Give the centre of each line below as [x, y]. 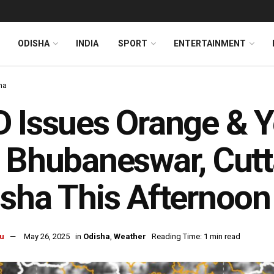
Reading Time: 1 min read [196, 237]
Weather [130, 237]
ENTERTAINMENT [210, 43]
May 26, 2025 [47, 237]
